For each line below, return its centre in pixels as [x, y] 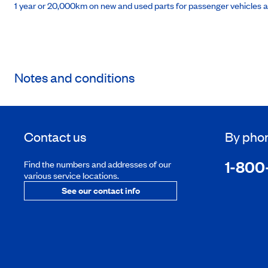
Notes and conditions [74, 77]
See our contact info [100, 190]
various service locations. [71, 175]
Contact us [55, 136]
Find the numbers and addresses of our [98, 164]
